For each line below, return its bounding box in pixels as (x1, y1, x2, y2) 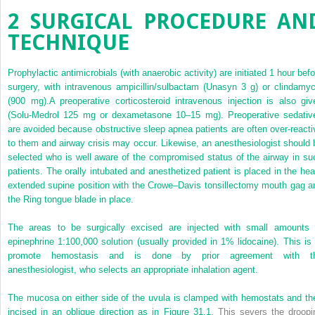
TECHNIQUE (8, 30, 129, 55)
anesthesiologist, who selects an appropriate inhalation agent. (8, 264, 258, 275)
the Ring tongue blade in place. (8, 193, 134, 205)
